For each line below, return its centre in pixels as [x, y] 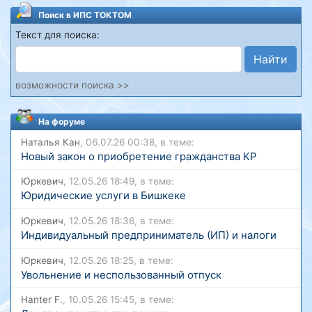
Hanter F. [41, 300]
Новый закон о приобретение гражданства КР [139, 156]
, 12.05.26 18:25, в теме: [118, 260]
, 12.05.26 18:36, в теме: [118, 220]
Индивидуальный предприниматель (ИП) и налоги [148, 235]
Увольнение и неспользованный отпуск [121, 275]
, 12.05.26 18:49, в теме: [118, 181]
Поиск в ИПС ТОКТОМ [85, 15]
